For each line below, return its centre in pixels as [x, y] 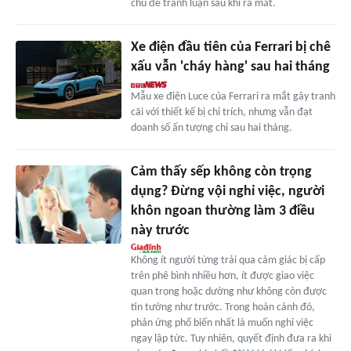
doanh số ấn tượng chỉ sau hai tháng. [211, 128]
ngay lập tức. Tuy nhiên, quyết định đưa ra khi [231, 338]
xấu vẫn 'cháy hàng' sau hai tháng [230, 67]
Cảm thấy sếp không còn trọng [221, 172]
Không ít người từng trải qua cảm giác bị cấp [228, 260]
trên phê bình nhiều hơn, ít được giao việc [222, 276]
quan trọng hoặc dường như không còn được [228, 291]
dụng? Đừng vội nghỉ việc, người [227, 191]
